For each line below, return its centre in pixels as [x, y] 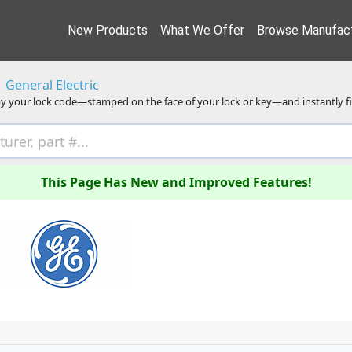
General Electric [52, 85]
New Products [108, 30]
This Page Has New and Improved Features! [176, 183]
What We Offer [202, 30]
